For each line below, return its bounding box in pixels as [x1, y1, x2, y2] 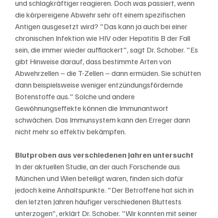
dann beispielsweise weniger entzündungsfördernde [15, 79, 185, 90]
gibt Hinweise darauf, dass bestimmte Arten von [15, 56, 173, 66]
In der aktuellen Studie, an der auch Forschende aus [15, 161, 182, 171]
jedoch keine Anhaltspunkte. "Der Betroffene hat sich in [15, 184, 196, 195]
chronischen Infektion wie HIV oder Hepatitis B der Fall [15, 33, 192, 43]
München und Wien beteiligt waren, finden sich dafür [15, 173, 185, 183]
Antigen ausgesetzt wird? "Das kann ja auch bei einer [15, 21, 189, 31]
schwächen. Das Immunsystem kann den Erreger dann [15, 114, 192, 125]
